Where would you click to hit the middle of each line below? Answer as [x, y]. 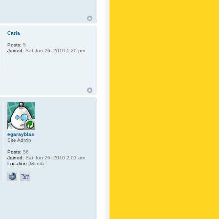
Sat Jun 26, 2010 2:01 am [55, 158]
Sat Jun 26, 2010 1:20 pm [55, 51]
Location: [18, 164]
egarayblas [21, 134]
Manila [37, 164]
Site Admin [20, 140]
